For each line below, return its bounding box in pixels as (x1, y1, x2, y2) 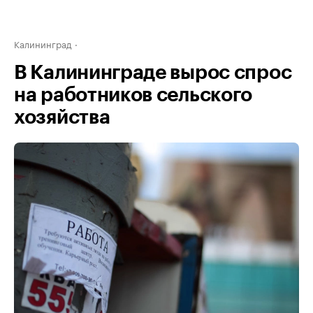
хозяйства (14, 108, 110, 127)
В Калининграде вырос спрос (14, 63, 292, 82)
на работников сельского (14, 85, 253, 105)
